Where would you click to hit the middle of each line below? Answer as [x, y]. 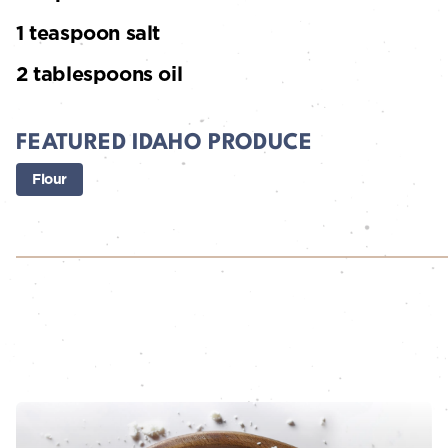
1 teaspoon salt [88, 33]
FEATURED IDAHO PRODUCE [164, 143]
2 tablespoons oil [99, 74]
